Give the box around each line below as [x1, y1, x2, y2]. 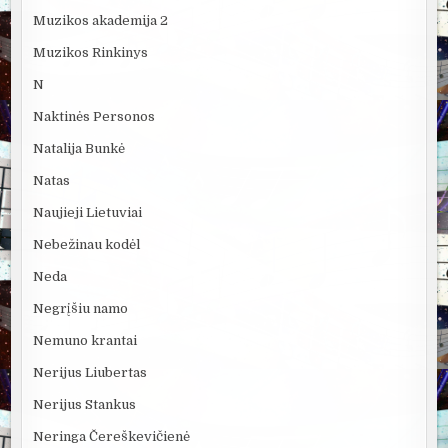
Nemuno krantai [33, 333, 138, 349]
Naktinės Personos [33, 109, 156, 125]
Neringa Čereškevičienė [33, 429, 191, 445]
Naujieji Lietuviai [33, 205, 143, 221]
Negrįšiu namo [33, 301, 129, 317]
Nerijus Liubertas [33, 365, 148, 381]
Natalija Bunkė [33, 141, 126, 157]
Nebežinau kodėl [33, 237, 141, 253]
